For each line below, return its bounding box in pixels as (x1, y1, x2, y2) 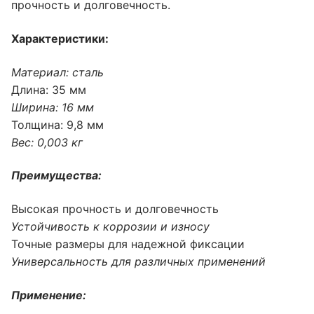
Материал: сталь (11, 64, 104, 79)
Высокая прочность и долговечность (11, 201, 219, 216)
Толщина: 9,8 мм (11, 117, 104, 132)
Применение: (11, 287, 86, 302)
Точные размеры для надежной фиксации (11, 236, 245, 251)
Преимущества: (11, 168, 102, 183)
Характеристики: (11, 32, 109, 46)
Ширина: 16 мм (11, 100, 94, 114)
